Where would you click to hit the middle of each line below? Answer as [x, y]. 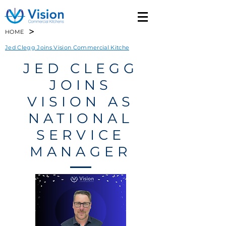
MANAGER [81, 152]
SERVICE [81, 135]
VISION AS [81, 102]
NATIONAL [81, 118]
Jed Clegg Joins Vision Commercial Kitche [67, 47]
